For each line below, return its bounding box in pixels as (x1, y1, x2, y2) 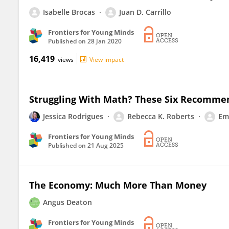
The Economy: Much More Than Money (29, 179, 207, 191)
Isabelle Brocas (43, 7, 95, 17)
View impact (89, 55, 124, 64)
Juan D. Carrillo (119, 7, 171, 17)
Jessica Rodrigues (43, 111, 103, 121)
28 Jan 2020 (87, 37, 122, 45)
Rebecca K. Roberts (127, 111, 194, 121)
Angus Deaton (43, 197, 92, 207)
